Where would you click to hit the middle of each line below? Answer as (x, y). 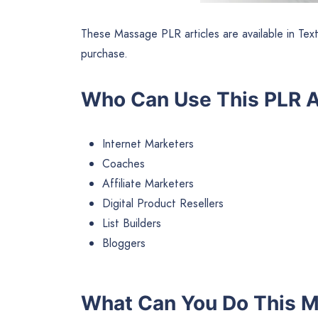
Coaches (124, 163)
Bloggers (124, 243)
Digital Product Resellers (163, 203)
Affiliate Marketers (148, 183)
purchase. (104, 54)
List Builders (132, 223)
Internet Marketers (148, 143)
